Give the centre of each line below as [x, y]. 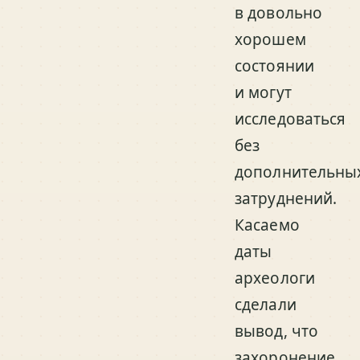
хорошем [270, 39]
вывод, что [277, 331]
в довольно [279, 13]
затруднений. [286, 198]
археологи [275, 278]
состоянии [275, 66]
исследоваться [290, 119]
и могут [263, 92]
